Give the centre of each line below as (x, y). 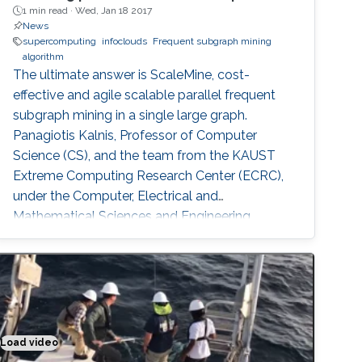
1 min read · (49, 11)
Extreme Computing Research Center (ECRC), (149, 176)
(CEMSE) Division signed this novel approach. (147, 237)
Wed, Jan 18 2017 (114, 11)
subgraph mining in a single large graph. (130, 116)
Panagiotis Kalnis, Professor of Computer (135, 136)
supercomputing (60, 42)
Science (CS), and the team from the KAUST (145, 156)
